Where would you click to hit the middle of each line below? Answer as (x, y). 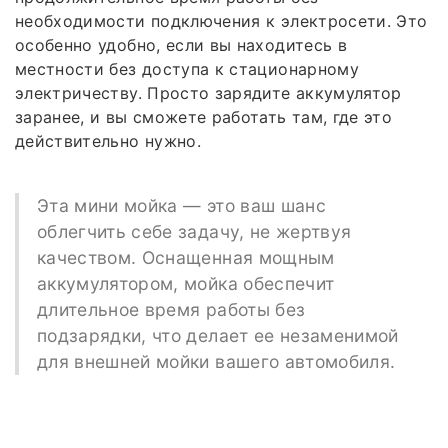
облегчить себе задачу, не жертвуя (194, 231)
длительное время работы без (171, 309)
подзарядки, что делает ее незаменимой (217, 335)
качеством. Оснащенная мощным (185, 257)
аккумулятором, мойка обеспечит (185, 283)
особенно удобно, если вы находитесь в (181, 44)
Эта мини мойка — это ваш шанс (181, 205)
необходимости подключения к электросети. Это (221, 20)
